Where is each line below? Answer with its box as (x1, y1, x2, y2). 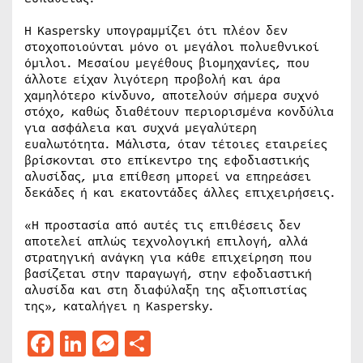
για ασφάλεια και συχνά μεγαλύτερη (24, 119, 257, 137)
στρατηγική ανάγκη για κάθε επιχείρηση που (24, 249, 312, 267)
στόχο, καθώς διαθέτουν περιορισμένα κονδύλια (24, 103, 334, 121)
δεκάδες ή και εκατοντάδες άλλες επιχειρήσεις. (24, 184, 335, 202)
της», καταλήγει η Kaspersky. (24, 297, 214, 315)
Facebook (53, 325, 169, 361)
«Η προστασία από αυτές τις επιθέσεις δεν (24, 216, 301, 234)
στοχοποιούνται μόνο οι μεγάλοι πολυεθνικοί (24, 38, 319, 56)
